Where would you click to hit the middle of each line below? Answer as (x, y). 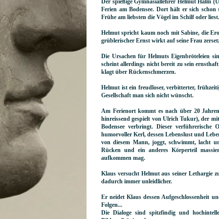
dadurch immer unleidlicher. (137, 181)
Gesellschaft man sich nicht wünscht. (147, 95)
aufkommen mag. (123, 158)
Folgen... (112, 205)
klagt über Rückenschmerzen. (139, 72)
